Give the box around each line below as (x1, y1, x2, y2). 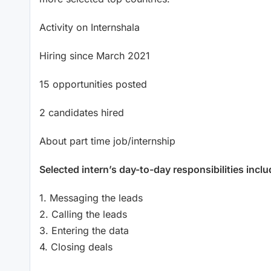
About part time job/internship (39, 134, 175, 147)
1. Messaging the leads (39, 191, 143, 204)
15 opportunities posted (39, 77, 147, 90)
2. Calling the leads (39, 207, 127, 220)
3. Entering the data (39, 224, 129, 237)
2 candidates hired (39, 106, 124, 119)
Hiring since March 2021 (39, 49, 150, 62)
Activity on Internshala (39, 21, 140, 33)
